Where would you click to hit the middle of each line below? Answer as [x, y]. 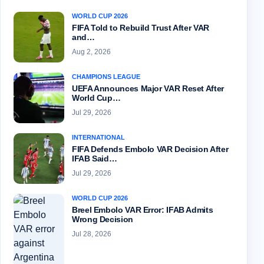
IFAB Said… [95, 159]
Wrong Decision [103, 220]
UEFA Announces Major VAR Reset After [148, 89]
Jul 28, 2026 [92, 234]
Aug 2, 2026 [91, 52]
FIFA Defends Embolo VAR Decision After [150, 149]
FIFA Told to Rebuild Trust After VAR [141, 28]
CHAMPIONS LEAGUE [106, 77]
